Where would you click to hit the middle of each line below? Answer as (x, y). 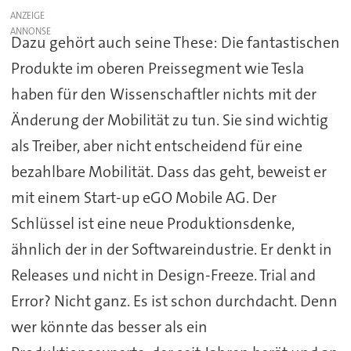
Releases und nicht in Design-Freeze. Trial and (163, 275)
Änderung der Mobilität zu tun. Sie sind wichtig (169, 120)
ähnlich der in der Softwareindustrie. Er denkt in (171, 250)
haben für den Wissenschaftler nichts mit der (163, 94)
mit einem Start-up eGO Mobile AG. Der (143, 198)
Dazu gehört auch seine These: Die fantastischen (175, 43)
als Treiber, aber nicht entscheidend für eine (156, 146)
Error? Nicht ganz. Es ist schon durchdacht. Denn (174, 301)
